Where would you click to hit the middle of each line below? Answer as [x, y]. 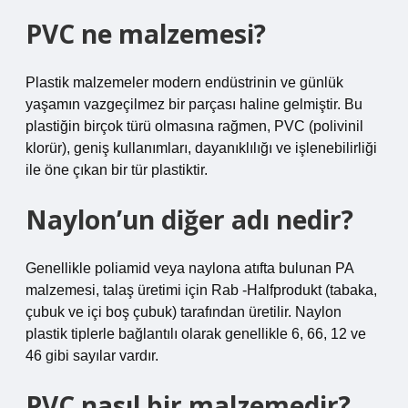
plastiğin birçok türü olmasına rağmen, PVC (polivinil [194, 126]
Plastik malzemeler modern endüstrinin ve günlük [184, 82]
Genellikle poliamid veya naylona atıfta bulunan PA [189, 268]
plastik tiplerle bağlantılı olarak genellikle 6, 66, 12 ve [196, 334]
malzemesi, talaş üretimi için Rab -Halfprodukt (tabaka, [201, 290]
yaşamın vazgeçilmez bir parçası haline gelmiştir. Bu [194, 104]
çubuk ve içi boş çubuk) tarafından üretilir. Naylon [184, 312]
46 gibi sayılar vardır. [92, 356]
